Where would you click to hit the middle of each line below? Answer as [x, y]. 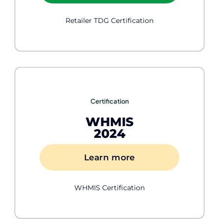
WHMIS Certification [109, 187]
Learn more [109, 157]
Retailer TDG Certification [109, 20]
